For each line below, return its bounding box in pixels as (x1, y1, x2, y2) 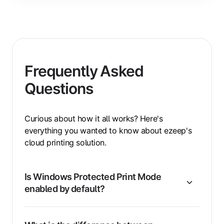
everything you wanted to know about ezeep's (24, 125, 192, 136)
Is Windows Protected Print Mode (24, 171, 161, 182)
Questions (24, 79, 93, 98)
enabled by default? (24, 183, 105, 194)
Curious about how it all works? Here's (24, 113, 163, 124)
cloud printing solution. (24, 137, 106, 148)
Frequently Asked (24, 62, 143, 80)
